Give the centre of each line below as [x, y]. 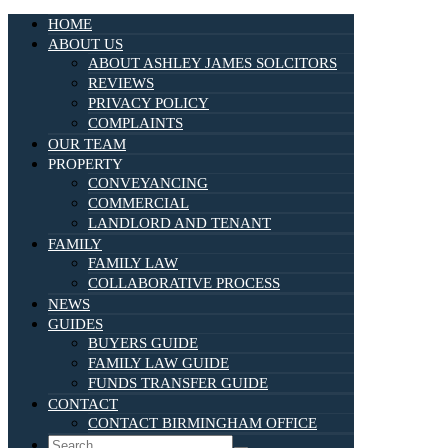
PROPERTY [85, 164]
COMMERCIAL [138, 203]
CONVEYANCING [148, 183]
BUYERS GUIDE [143, 343]
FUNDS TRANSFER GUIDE [178, 383]
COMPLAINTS [135, 123]
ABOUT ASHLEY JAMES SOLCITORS [212, 63]
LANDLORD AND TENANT [179, 223]
